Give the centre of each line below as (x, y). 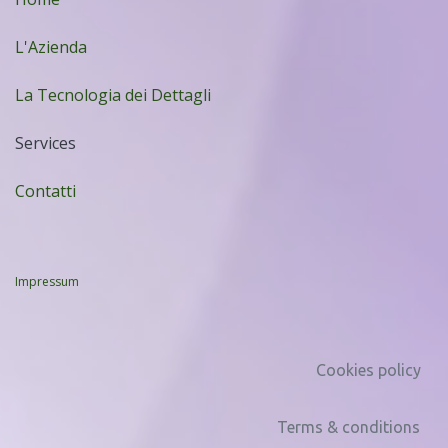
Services (45, 142)
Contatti (45, 190)
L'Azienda (51, 46)
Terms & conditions (348, 426)
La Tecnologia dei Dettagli (113, 94)
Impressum (47, 281)
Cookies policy (368, 369)
